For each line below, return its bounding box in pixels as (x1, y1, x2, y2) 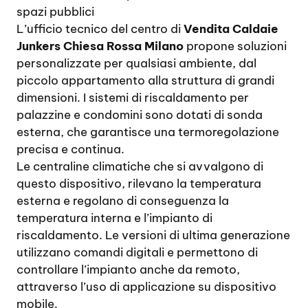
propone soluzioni (184, 38, 287, 54)
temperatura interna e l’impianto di (16, 210, 212, 225)
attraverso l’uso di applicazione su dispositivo (16, 279, 276, 294)
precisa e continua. (16, 142, 124, 157)
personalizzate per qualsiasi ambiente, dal (16, 56, 256, 71)
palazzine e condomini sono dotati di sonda (16, 107, 263, 122)
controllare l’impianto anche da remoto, (16, 262, 240, 277)
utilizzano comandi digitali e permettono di (16, 245, 258, 260)
